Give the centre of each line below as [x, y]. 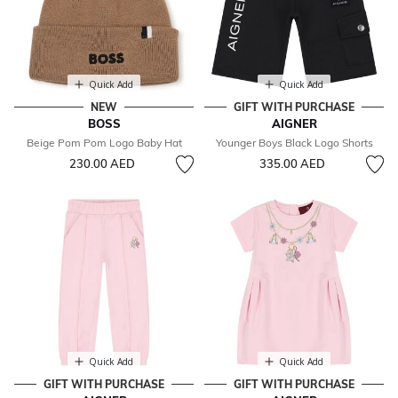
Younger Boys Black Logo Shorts [294, 143]
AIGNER [294, 124]
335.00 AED [292, 164]
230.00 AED [102, 164]
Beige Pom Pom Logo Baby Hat [104, 143]
